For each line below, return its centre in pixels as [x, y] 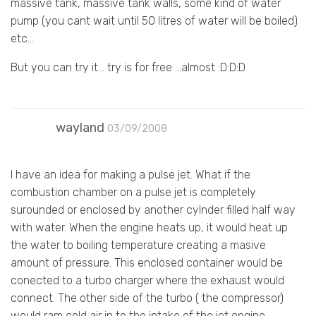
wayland [80, 127]
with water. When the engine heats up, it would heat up [149, 227]
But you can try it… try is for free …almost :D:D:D [128, 67]
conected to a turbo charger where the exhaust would [147, 280]
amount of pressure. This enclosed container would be [147, 262]
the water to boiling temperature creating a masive [138, 245]
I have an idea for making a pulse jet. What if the [130, 174]
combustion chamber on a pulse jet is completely [133, 192]
